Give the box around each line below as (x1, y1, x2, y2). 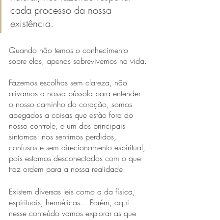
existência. (10, 16, 54, 30)
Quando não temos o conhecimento (9, 44, 131, 55)
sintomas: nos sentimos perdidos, (9, 131, 119, 142)
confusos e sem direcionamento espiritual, (9, 141, 148, 153)
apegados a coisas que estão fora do (9, 109, 136, 120)
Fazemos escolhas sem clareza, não (9, 77, 130, 88)
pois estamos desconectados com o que (9, 152, 143, 164)
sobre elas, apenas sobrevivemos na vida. (9, 55, 147, 66)
